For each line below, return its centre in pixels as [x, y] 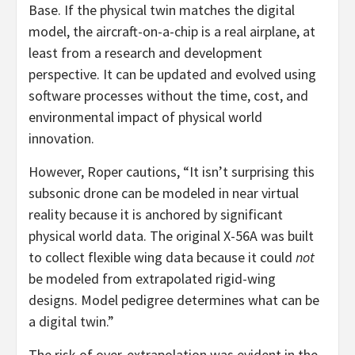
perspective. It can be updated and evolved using [172, 74]
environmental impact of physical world [145, 117]
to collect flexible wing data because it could [162, 257]
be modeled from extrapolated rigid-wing [152, 279]
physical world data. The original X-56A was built [171, 236]
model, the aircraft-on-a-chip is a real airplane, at [172, 31]
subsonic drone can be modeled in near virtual [164, 193]
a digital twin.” [71, 321]
